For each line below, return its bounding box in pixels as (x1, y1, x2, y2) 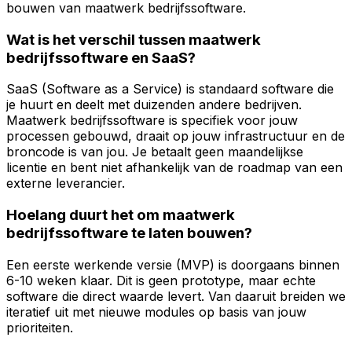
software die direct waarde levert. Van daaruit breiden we (6, 288, 346, 304)
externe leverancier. (6, 175, 125, 192)
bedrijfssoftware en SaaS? (6, 48, 196, 67)
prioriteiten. (6, 319, 73, 335)
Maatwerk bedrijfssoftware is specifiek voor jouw (6, 112, 298, 129)
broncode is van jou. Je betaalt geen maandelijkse (6, 144, 303, 160)
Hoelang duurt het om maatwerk (6, 206, 235, 225)
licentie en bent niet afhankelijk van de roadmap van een (6, 159, 343, 176)
